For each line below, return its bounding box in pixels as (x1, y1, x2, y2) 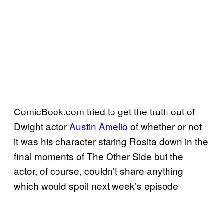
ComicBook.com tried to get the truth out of (14, 104, 195, 118)
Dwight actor (14, 119, 69, 133)
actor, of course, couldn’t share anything (14, 164, 183, 177)
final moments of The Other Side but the (14, 149, 183, 163)
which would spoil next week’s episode (14, 178, 178, 192)
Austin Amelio (69, 119, 128, 133)
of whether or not (128, 119, 202, 133)
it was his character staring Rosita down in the (14, 134, 208, 148)
